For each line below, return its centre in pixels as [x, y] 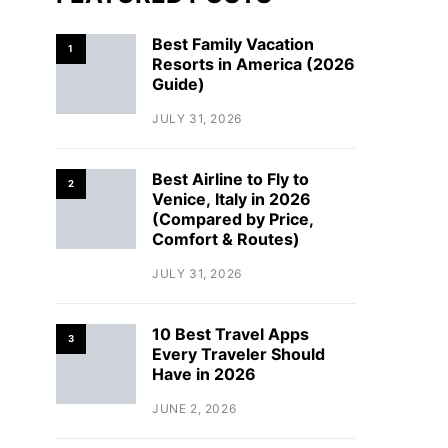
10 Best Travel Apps [230, 334]
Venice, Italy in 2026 [231, 199]
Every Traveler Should [238, 354]
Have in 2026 [204, 374]
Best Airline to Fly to [230, 179]
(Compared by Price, [233, 219]
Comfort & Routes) [226, 239]
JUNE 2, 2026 [194, 408]
